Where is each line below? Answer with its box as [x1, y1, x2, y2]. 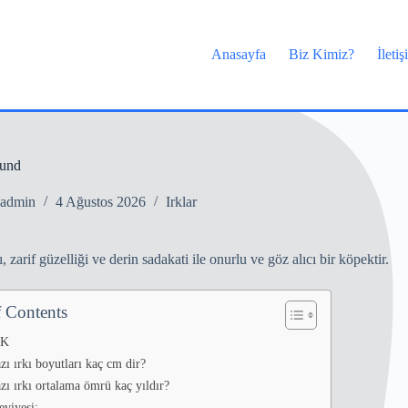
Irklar [165, 194, 197, 210]
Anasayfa [211, 46, 267, 62]
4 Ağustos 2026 [55, 194, 146, 210]
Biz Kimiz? [289, 46, 355, 62]
